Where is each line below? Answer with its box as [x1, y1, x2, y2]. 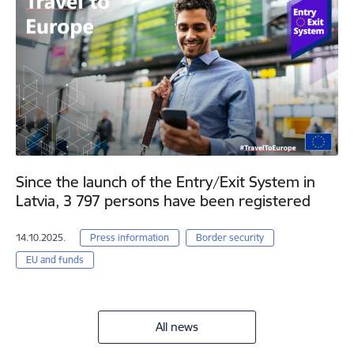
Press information [90, 232, 169, 244]
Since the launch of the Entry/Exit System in [16, 172, 315, 192]
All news [156, 319, 198, 335]
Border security [195, 232, 264, 244]
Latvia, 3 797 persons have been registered [16, 191, 311, 211]
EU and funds [26, 254, 84, 266]
